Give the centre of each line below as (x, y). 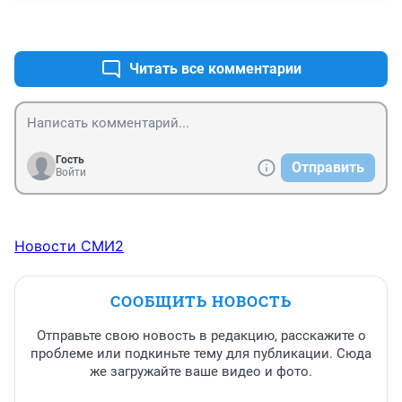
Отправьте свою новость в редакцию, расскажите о (201, 336)
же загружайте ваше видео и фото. (201, 372)
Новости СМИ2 (69, 246)
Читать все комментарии (215, 69)
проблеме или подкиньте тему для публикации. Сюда (201, 354)
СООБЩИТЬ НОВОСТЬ (201, 301)
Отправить (328, 168)
